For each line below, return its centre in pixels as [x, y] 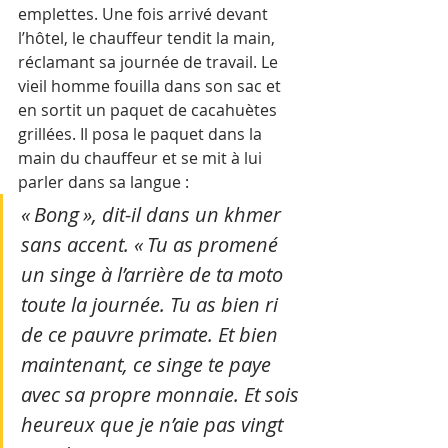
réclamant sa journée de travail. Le [150, 61]
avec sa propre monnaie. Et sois [162, 394]
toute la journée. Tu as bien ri [152, 304]
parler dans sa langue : [103, 181]
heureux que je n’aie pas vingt [154, 424]
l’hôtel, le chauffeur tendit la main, [148, 37]
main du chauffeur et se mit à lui [142, 157]
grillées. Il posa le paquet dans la [142, 133]
